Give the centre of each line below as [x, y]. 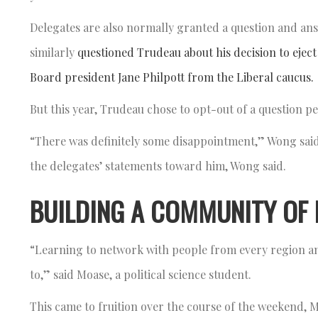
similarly [54, 52]
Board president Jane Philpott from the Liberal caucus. [172, 77]
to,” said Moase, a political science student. [142, 274]
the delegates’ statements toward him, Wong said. [161, 165]
